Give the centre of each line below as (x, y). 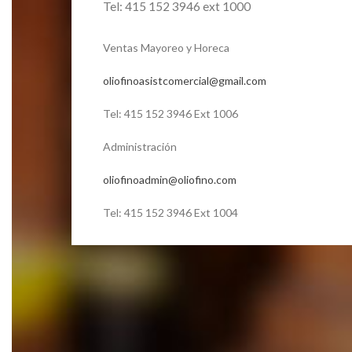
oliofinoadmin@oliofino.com (170, 179)
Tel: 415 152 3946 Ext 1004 (170, 212)
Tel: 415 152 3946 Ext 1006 (170, 113)
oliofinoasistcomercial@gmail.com (185, 80)
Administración (140, 146)
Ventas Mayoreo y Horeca (166, 47)
